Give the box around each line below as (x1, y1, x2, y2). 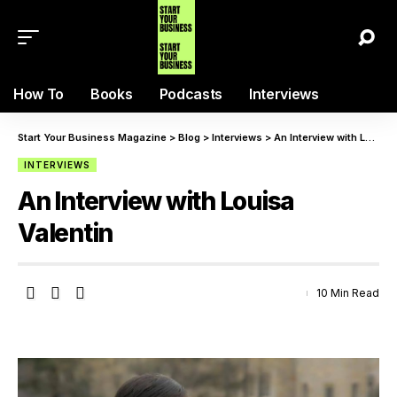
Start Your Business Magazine (18, 131, 167, 144)
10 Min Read (316, 286, 379, 300)
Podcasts (159, 85, 222, 103)
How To (13, 85, 65, 103)
